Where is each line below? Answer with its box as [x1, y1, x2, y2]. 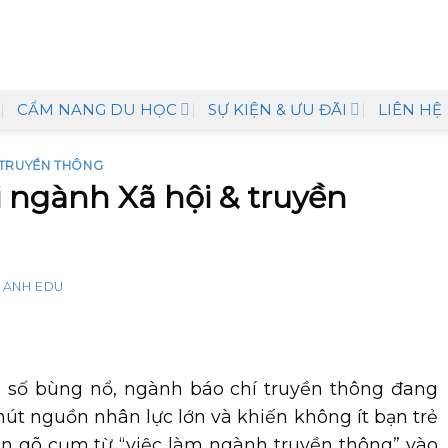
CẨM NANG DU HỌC [16, 99, 177, 119]
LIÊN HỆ [378, 99, 443, 119]
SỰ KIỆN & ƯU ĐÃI [208, 99, 348, 119]
